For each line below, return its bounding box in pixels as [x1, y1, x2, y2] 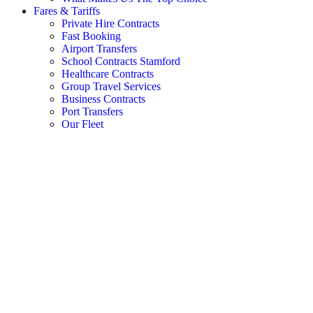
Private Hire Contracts [61, 17, 159, 29]
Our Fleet [61, 118, 103, 130]
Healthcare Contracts [61, 68, 154, 80]
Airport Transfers [61, 43, 137, 54]
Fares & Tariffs [34, 5, 100, 17]
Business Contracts [61, 93, 145, 105]
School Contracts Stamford [61, 55, 180, 67]
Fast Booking [61, 30, 121, 42]
